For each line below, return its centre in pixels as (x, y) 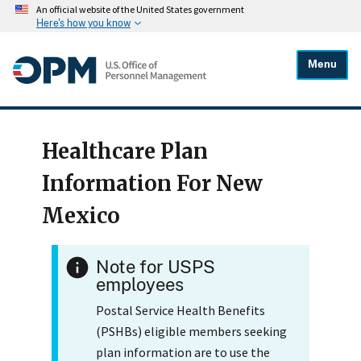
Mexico (81, 216)
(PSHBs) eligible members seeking (191, 331)
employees (139, 284)
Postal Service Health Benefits (180, 310)
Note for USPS (155, 266)
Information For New (152, 184)
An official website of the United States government (140, 10)
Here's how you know (83, 23)
